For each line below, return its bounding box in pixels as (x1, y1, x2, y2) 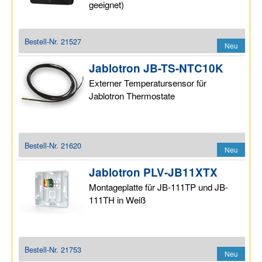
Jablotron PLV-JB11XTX (89, 164, 218, 181)
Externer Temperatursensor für (89, 77, 207, 89)
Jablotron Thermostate (89, 89, 175, 102)
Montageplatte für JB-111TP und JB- (89, 181, 229, 194)
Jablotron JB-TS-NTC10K (89, 60, 224, 77)
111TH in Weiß (89, 194, 146, 206)
